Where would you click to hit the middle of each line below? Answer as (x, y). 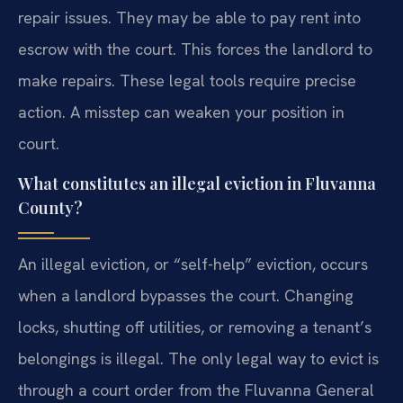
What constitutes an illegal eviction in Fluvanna (197, 184)
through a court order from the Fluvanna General (196, 390)
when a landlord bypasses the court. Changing (186, 296)
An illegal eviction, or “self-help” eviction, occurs (193, 264)
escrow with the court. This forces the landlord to (195, 49)
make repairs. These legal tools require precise (187, 80)
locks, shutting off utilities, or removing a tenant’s (195, 327)
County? (50, 208)
